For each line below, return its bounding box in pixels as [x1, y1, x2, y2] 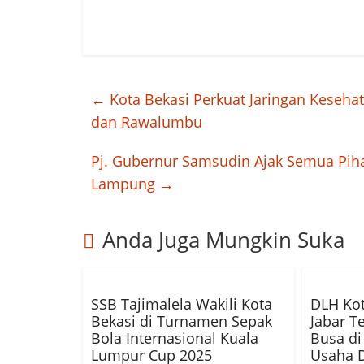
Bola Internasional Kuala [91, 328, 258, 348]
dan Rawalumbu [91, 112, 202, 132]
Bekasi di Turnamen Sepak [91, 311, 272, 331]
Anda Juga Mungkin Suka [102, 225, 344, 254]
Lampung [91, 174, 159, 193]
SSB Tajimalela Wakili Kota [91, 294, 272, 314]
